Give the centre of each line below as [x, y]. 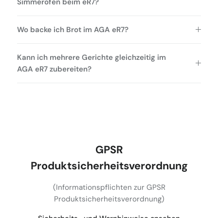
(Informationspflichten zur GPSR [109, 187]
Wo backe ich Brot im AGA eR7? [73, 29]
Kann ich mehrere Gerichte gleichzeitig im [91, 57]
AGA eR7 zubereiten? [54, 69]
